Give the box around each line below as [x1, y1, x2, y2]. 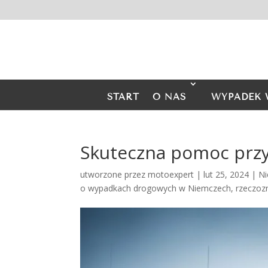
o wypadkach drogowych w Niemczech [80, 182, 232, 194]
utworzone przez [80, 169, 148, 180]
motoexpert [148, 169, 194, 180]
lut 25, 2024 [203, 169, 249, 180]
